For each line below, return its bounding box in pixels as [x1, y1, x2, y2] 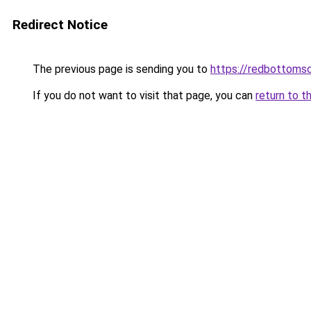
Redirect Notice [12, 17, 108, 33]
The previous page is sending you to [30, 62, 210, 76]
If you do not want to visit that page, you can [30, 89, 255, 102]
